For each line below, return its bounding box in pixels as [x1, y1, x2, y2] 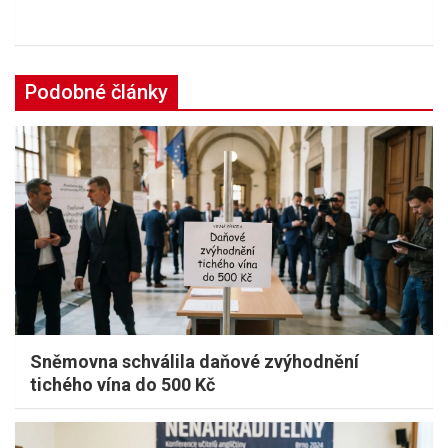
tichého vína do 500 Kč [30, 373, 215, 395]
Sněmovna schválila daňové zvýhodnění [30, 350, 359, 372]
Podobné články [25, 79, 168, 104]
